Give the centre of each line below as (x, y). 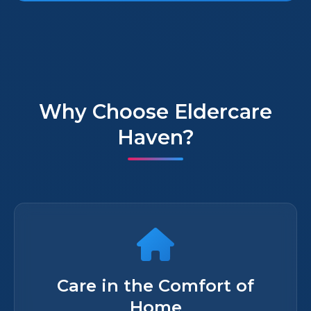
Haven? (155, 137)
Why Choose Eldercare (155, 111)
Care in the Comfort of (155, 286)
